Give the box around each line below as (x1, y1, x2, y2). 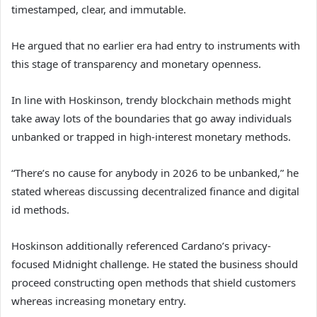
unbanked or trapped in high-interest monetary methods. (11, 129, 291, 144)
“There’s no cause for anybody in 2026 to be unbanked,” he (11, 166, 299, 180)
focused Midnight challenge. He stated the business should (11, 257, 298, 272)
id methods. (11, 202, 69, 217)
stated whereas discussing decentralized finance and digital (11, 184, 299, 199)
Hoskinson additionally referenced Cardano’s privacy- (11, 238, 271, 253)
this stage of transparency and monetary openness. (11, 57, 261, 71)
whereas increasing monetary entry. (11, 294, 186, 309)
